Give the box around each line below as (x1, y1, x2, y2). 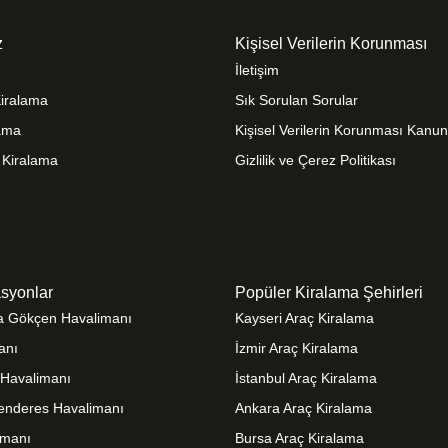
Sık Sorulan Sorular (235, 91, 359, 108)
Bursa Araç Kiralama (235, 430, 365, 446)
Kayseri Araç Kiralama (235, 310, 375, 326)
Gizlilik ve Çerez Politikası (235, 151, 397, 168)
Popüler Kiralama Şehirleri (235, 283, 424, 301)
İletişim (235, 61, 280, 78)
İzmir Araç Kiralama (235, 340, 359, 356)
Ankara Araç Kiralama (235, 400, 373, 416)
